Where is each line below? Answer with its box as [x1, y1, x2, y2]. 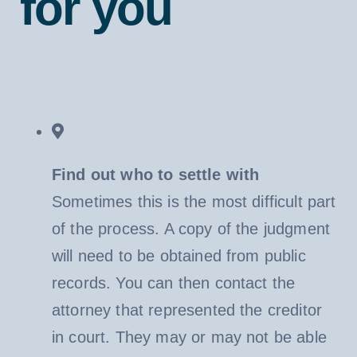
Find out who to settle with [51, 165, 260, 183]
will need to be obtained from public [51, 246, 306, 265]
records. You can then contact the [51, 273, 296, 292]
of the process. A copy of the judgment [51, 219, 331, 237]
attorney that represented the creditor [51, 300, 323, 319]
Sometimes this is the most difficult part [51, 192, 336, 210]
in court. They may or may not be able [51, 328, 327, 346]
